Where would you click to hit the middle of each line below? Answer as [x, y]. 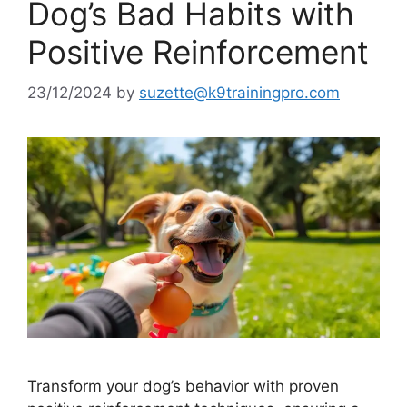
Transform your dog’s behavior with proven [183, 387]
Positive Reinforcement [198, 52]
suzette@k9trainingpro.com [239, 92]
